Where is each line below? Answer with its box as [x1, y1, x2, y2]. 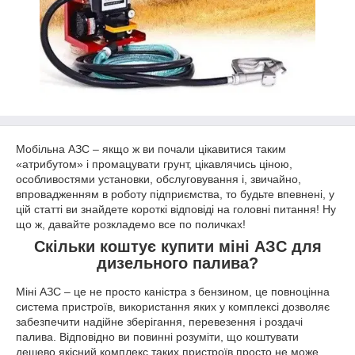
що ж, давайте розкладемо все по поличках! [16, 218, 246, 231]
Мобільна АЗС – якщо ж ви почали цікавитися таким [16, 143, 286, 155]
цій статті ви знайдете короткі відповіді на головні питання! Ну [16, 203, 336, 216]
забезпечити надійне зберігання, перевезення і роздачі [16, 315, 303, 328]
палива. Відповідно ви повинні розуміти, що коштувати [16, 330, 299, 343]
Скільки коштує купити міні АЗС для [33, 238, 322, 255]
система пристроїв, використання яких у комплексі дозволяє [16, 300, 330, 313]
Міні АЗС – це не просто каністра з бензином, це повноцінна [16, 284, 330, 298]
